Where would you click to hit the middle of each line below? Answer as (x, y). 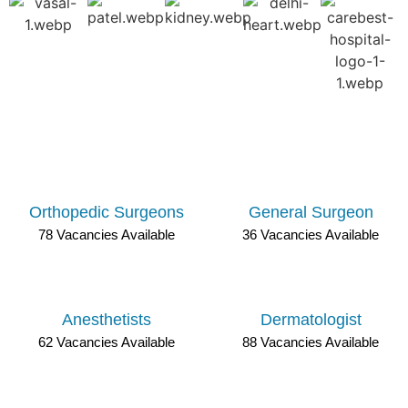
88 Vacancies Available (311, 342)
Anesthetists (107, 320)
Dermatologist (311, 320)
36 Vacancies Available (311, 235)
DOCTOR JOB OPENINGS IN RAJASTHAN (204, 129)
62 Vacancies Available (107, 342)
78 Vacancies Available (107, 235)
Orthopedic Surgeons (107, 212)
